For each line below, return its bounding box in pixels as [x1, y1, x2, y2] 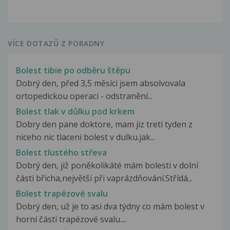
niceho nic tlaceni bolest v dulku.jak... [16, 131, 155, 143]
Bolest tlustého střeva [16, 147, 107, 159]
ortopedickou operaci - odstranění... [16, 90, 152, 102]
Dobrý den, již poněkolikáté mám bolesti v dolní [16, 160, 198, 171]
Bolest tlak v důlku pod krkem [16, 105, 135, 117]
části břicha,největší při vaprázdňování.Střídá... [16, 172, 193, 184]
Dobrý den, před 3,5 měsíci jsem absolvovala [16, 77, 185, 89]
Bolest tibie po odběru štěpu [16, 64, 130, 76]
